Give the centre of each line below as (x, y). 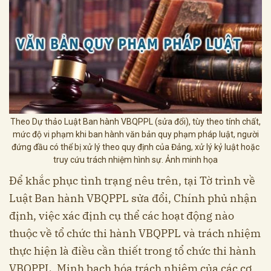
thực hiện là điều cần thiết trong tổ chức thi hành (132, 251)
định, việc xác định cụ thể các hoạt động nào (122, 216)
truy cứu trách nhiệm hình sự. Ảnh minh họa (135, 160)
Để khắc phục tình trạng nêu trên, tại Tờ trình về (132, 181)
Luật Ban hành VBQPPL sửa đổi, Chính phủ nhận (133, 198)
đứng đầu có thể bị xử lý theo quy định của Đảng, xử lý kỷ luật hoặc (135, 147)
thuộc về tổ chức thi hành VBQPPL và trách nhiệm (135, 233)
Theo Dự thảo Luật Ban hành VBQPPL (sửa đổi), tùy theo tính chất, (135, 122)
